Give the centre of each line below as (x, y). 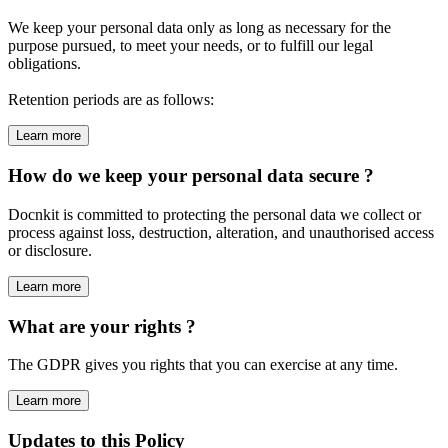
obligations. (44, 64)
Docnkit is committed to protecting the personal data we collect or (214, 214)
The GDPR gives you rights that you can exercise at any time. (203, 365)
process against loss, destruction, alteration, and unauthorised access (221, 232)
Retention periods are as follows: (111, 100)
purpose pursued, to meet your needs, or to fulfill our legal (190, 46)
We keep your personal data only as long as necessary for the (199, 28)
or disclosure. (50, 250)
